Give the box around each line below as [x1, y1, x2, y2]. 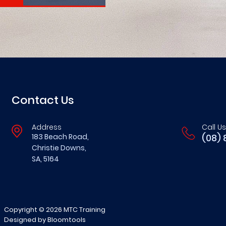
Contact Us [12, 92, 74, 108]
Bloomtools [47, 214, 86, 224]
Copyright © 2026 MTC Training [4, 204, 105, 214]
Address [32, 122, 62, 132]
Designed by [4, 214, 47, 224]
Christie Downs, [32, 142, 86, 153]
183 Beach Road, [32, 131, 89, 142]
